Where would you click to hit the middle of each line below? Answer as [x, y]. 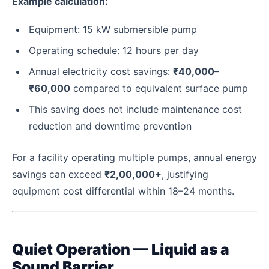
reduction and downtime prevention [110, 126]
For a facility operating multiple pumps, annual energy [134, 158]
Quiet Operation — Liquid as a [121, 249]
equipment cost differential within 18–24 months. [123, 191]
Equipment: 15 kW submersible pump [113, 29]
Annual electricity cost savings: [101, 71]
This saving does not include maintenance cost [135, 110]
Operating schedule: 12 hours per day [114, 50]
